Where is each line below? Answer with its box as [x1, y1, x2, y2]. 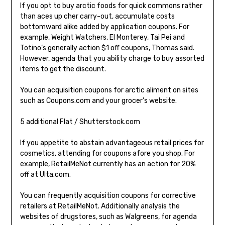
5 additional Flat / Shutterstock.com [20, 118, 140, 127]
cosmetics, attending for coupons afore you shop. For [20, 149, 195, 158]
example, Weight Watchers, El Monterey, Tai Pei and [20, 33, 185, 42]
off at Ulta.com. [20, 170, 71, 179]
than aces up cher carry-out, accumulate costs [20, 12, 175, 21]
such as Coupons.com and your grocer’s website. [20, 96, 177, 105]
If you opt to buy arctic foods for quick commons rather [20, 2, 202, 11]
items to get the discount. [20, 65, 106, 74]
